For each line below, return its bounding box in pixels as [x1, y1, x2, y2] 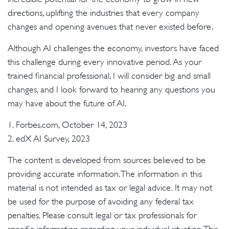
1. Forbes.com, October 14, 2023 [8, 120, 127, 130]
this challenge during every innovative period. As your [8, 57, 201, 67]
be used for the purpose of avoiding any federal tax [8, 196, 194, 207]
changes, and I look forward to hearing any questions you [8, 84, 215, 95]
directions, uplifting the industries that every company [8, 8, 199, 18]
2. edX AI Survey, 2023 [8, 133, 90, 144]
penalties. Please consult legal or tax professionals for [8, 210, 197, 220]
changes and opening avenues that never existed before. [8, 21, 213, 32]
